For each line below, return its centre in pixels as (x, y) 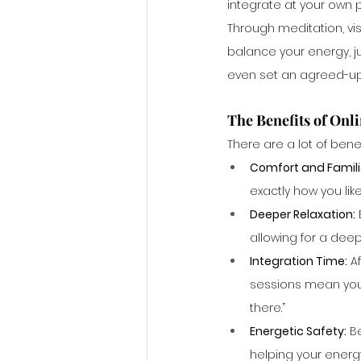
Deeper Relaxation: (303, 214)
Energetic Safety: (298, 331)
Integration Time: (299, 261)
